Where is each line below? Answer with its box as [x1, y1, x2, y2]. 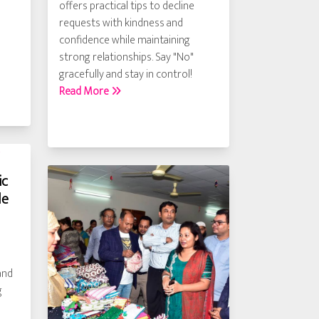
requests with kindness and [59, 14, 183, 33]
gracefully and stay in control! [59, 65, 192, 84]
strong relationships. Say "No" [59, 48, 194, 67]
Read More [59, 82, 111, 101]
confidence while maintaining [59, 31, 190, 50]
